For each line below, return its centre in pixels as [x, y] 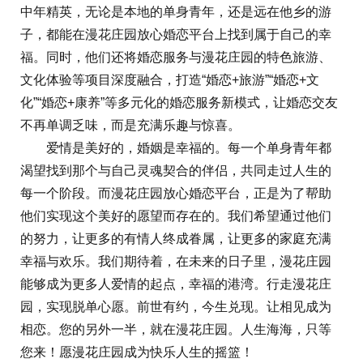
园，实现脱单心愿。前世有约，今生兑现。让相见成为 [176, 307]
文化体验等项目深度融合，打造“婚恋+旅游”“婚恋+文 [170, 80]
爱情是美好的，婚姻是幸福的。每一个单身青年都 [176, 148]
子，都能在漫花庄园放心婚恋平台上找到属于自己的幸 [176, 35]
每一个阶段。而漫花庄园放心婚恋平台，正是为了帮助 [176, 194]
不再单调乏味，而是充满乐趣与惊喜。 [130, 126]
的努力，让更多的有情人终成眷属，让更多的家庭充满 [176, 239]
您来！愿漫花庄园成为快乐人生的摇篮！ [137, 352]
